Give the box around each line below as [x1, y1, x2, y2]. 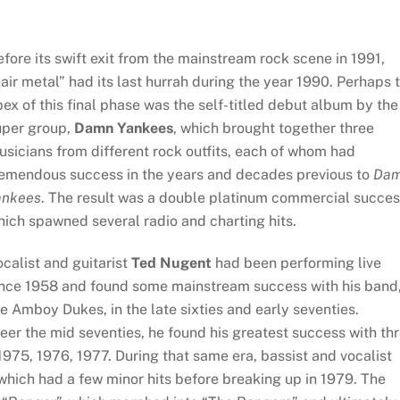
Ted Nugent [130, 254, 212, 272]
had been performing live [211, 254, 381, 272]
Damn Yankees [73, 120, 173, 137]
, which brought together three [172, 120, 374, 137]
